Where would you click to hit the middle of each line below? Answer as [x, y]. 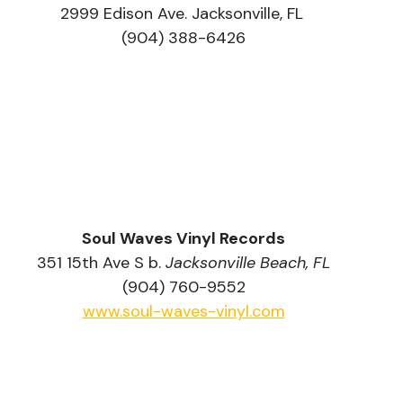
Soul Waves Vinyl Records [184, 239]
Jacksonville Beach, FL [248, 263]
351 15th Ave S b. [101, 263]
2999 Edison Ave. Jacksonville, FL [184, 14]
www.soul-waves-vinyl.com [184, 312]
